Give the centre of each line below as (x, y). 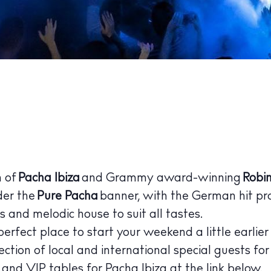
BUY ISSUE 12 (237, 215)
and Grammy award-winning (161, 179)
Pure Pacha (67, 197)
